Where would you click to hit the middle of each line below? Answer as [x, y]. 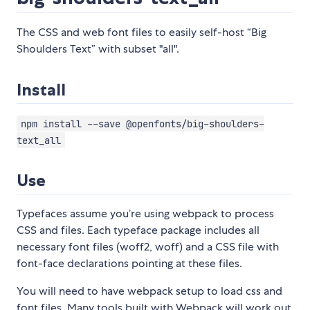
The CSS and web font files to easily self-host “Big [142, 33]
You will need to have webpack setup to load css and [149, 291]
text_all [39, 140]
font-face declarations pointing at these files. [129, 264]
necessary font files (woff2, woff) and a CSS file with [148, 247]
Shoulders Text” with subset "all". [98, 49]
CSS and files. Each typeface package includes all [138, 230]
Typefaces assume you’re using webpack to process [145, 214]
